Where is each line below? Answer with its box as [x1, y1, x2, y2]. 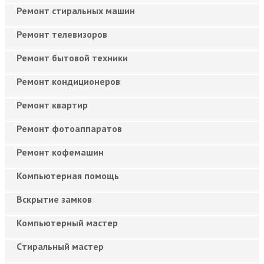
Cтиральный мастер [16, 240, 104, 252]
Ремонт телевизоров [16, 28, 107, 40]
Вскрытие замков [16, 193, 92, 205]
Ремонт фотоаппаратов [16, 122, 122, 134]
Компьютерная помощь [16, 169, 119, 181]
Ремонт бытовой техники [16, 51, 128, 64]
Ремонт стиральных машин [16, 4, 135, 16]
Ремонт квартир [16, 98, 88, 111]
